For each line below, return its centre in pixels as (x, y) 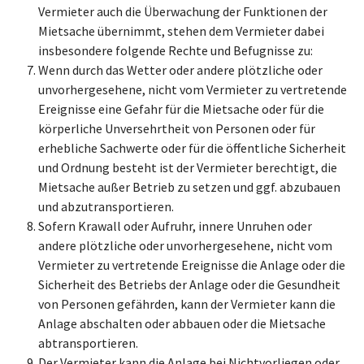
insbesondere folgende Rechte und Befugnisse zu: (175, 50)
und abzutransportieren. (106, 206)
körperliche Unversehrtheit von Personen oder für (177, 128)
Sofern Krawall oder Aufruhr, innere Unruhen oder (175, 226)
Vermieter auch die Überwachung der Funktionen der (183, 11)
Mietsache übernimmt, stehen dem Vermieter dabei (181, 31)
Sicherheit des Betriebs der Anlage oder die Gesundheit (189, 284)
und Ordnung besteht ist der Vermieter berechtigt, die (188, 167)
